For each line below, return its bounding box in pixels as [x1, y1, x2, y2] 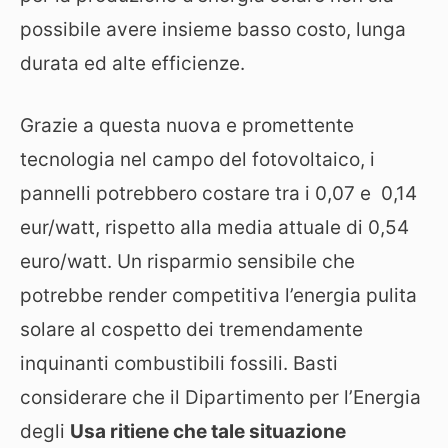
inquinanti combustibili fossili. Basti [20, 352, 338, 375]
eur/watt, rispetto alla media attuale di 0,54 [20, 216, 409, 239]
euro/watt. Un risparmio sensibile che [20, 250, 355, 273]
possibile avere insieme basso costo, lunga [20, 17, 406, 41]
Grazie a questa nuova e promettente [20, 114, 354, 137]
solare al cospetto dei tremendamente [20, 318, 363, 341]
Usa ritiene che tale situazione [70, 420, 346, 443]
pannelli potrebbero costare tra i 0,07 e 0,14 [20, 182, 417, 205]
